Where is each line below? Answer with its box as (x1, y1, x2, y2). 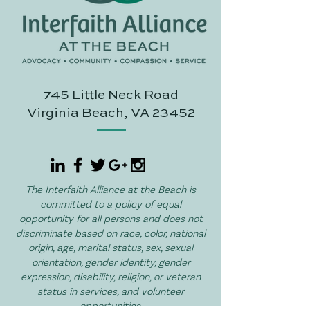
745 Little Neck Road (43, 89, 179, 102)
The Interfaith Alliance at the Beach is (26, 183, 196, 195)
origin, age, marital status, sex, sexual (28, 241, 193, 253)
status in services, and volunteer (37, 284, 184, 297)
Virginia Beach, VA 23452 (26, 107, 195, 120)
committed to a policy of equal (40, 197, 181, 210)
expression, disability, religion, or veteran (21, 270, 201, 282)
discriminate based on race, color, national (16, 226, 206, 239)
